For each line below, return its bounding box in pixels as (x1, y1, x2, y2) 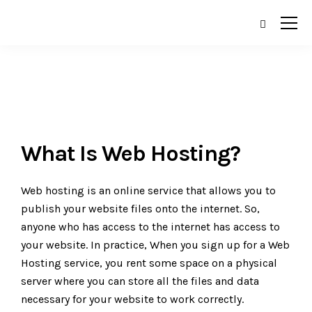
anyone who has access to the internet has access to (21, 220, 280, 233)
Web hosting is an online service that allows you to (21, 184, 276, 197)
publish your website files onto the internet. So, (21, 202, 260, 215)
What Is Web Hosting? (21, 141, 240, 166)
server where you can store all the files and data (21, 274, 259, 288)
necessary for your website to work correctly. (21, 292, 244, 306)
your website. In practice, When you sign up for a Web (21, 238, 290, 251)
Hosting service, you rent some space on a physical (21, 256, 277, 270)
